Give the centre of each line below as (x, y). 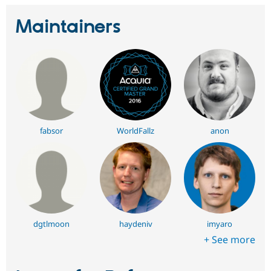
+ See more (230, 239)
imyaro (220, 224)
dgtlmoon (51, 224)
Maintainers (68, 27)
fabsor (51, 130)
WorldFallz (135, 130)
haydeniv (135, 224)
